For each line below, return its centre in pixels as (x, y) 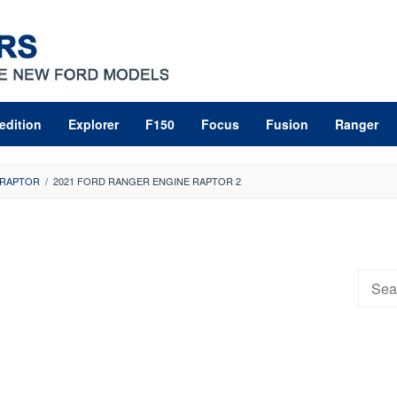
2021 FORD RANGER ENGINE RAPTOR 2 (147, 181)
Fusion (287, 124)
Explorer (93, 124)
